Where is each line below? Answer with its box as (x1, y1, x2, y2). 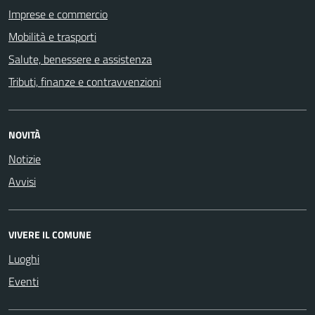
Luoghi (8, 250, 39, 267)
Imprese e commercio (8, 5, 108, 22)
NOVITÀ (8, 127, 40, 142)
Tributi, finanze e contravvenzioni (8, 72, 161, 90)
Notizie (8, 150, 41, 167)
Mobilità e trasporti (8, 27, 96, 45)
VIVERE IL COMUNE (8, 226, 91, 242)
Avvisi (8, 172, 36, 190)
